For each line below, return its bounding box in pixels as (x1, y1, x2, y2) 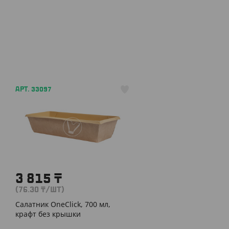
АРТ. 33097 (15, 86, 52, 93)
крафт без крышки (15, 209, 81, 219)
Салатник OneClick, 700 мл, (15, 199, 110, 209)
